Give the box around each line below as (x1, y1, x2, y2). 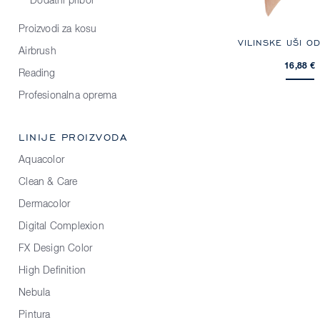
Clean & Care (19, 176, 78, 187)
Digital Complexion (19, 221, 104, 231)
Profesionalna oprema (19, 90, 117, 101)
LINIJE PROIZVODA (19, 129, 128, 144)
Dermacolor (19, 199, 71, 209)
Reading (19, 68, 56, 79)
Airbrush (19, 46, 56, 56)
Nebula (19, 287, 51, 298)
